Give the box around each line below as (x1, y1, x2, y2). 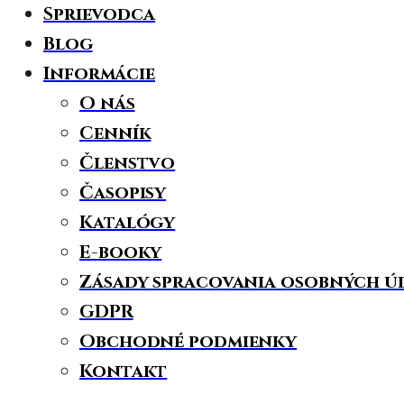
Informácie (43, 61, 155, 86)
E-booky (79, 240, 162, 264)
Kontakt (79, 359, 168, 383)
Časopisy (79, 180, 167, 205)
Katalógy (79, 210, 176, 234)
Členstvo (79, 151, 176, 175)
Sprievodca (43, 2, 155, 26)
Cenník (79, 121, 151, 145)
